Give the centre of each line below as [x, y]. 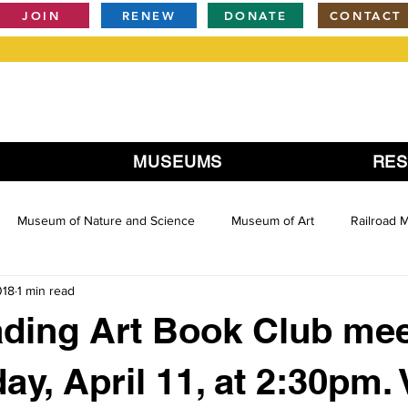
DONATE [255, 15]
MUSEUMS [178, 162]
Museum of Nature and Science [106, 220]
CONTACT [366, 15]
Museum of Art [273, 220]
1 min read [46, 290]
